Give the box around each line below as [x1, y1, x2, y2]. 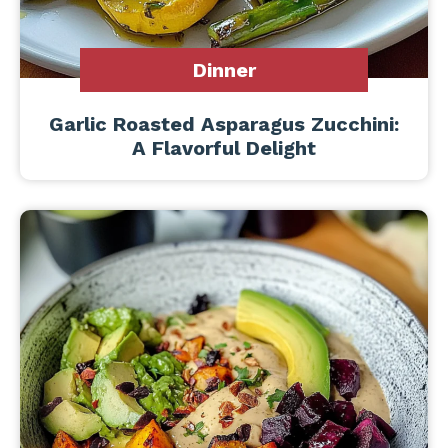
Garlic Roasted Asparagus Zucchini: [49, 112, 399, 136]
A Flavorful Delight [132, 136, 316, 160]
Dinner [192, 58, 256, 82]
